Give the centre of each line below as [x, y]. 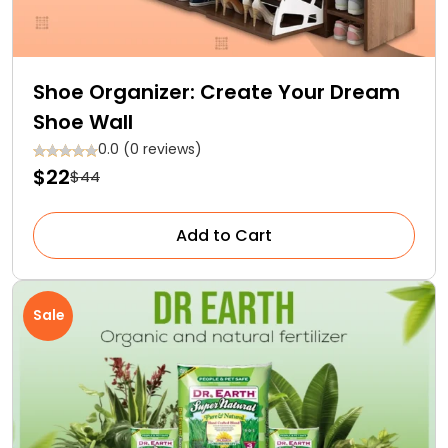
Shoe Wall [83, 121]
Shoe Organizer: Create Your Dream [216, 91]
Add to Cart [224, 235]
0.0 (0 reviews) [150, 148]
